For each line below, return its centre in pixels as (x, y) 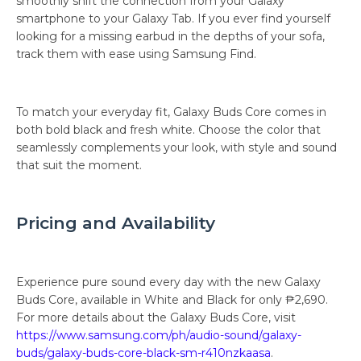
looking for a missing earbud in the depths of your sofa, (170, 36)
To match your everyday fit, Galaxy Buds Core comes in (171, 112)
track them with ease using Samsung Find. (136, 54)
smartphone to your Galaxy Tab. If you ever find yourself (173, 18)
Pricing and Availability (116, 222)
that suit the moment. (79, 165)
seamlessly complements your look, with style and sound (176, 147)
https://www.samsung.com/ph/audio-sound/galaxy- (159, 335)
